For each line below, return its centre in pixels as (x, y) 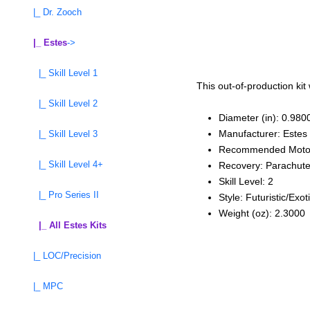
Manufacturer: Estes (263, 133)
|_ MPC (43, 286)
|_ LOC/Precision (62, 256)
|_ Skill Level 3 (60, 134)
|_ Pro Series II (61, 195)
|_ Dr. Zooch (52, 12)
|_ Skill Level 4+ (63, 165)
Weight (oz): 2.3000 (262, 213)
